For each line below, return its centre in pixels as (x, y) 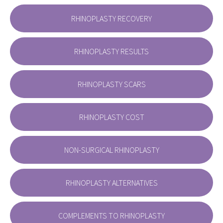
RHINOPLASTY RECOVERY (111, 19)
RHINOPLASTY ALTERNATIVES (111, 183)
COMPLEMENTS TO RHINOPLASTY (111, 216)
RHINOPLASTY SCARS (111, 84)
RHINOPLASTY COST (111, 117)
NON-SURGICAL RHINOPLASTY (111, 150)
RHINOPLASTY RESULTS (111, 52)
